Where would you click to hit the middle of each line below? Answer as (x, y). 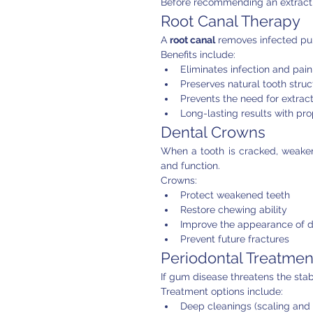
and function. (190, 166)
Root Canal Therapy (231, 21)
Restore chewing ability (234, 210)
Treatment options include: (222, 291)
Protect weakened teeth (235, 195)
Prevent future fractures (235, 239)
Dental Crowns (213, 132)
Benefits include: (198, 54)
